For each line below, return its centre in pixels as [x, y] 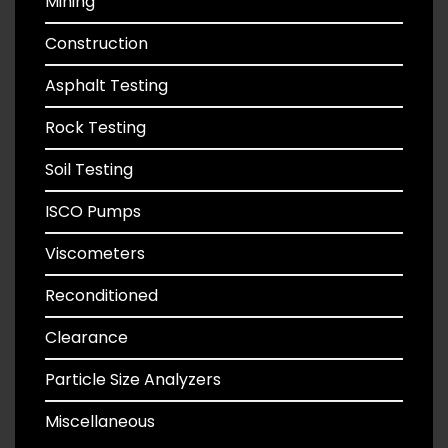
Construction [96, 43]
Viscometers [95, 253]
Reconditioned [101, 295]
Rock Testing [95, 127]
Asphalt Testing [106, 85]
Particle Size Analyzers [133, 379]
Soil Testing [89, 169]
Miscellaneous [100, 421]
